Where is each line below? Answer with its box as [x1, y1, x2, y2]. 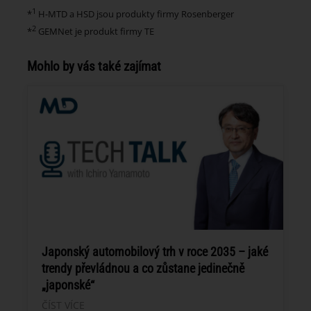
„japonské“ [42, 277, 94, 292]
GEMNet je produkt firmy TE [38, 24, 154, 37]
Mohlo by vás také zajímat [27, 58, 161, 74]
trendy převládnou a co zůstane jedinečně [42, 260, 244, 276]
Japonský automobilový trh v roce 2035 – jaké [42, 244, 268, 259]
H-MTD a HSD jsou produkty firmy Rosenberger [36, 7, 234, 20]
